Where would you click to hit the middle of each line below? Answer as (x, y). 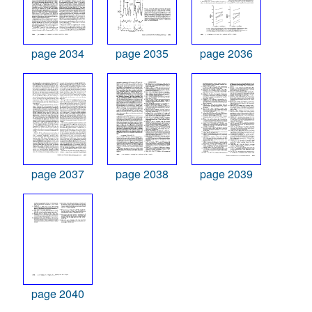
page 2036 (226, 54)
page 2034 (58, 54)
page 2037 (58, 173)
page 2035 (142, 54)
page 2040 (58, 294)
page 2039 (226, 173)
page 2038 (142, 173)
